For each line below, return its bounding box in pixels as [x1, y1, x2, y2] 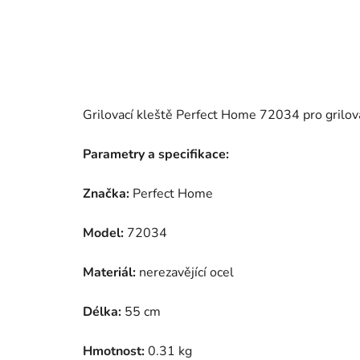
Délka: [83, 303, 121, 321]
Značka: [83, 185, 129, 203]
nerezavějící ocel [136, 264, 234, 282]
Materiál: [83, 264, 136, 282]
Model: [83, 224, 124, 243]
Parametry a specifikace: [83, 145, 229, 164]
